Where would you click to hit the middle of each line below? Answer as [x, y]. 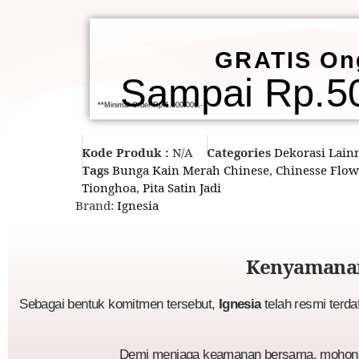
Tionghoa [109, 188]
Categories [239, 153]
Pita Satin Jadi [182, 188]
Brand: [96, 206]
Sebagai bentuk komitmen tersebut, [119, 304]
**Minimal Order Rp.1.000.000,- [150, 105]
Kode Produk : [127, 153]
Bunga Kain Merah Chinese [191, 170]
